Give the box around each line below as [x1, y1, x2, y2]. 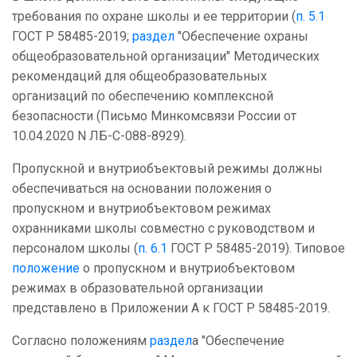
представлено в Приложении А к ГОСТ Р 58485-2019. [12, 300, 330, 316]
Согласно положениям [12, 333, 150, 349]
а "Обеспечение [192, 333, 284, 349]
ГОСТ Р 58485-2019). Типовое [167, 241, 345, 257]
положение [12, 261, 80, 277]
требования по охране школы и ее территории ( [12, 9, 296, 25]
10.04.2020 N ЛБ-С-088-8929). [12, 128, 186, 144]
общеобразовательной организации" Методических [12, 49, 320, 65]
